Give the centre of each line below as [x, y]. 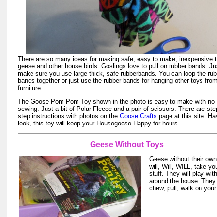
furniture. [30, 88]
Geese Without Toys [127, 145]
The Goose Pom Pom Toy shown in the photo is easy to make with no [116, 101]
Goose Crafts [138, 116]
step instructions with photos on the [69, 116]
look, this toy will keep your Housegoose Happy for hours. [99, 123]
